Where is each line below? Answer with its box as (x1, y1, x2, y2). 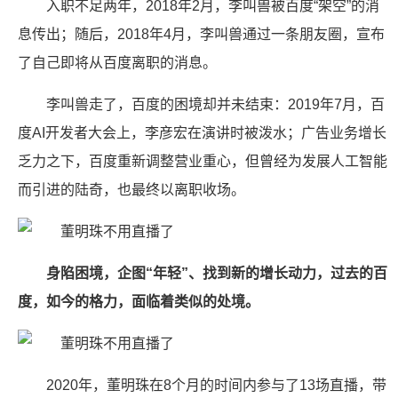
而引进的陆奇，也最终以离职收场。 (18, 182, 245, 197)
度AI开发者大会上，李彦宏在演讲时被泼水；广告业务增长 (18, 125, 386, 140)
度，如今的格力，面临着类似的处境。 (18, 294, 259, 309)
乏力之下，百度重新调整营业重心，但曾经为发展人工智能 (18, 154, 387, 169)
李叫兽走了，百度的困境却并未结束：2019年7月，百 (46, 97, 385, 112)
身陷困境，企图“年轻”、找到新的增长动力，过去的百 (46, 266, 387, 281)
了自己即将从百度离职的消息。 (18, 55, 217, 70)
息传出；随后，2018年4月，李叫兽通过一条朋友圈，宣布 (18, 27, 385, 42)
